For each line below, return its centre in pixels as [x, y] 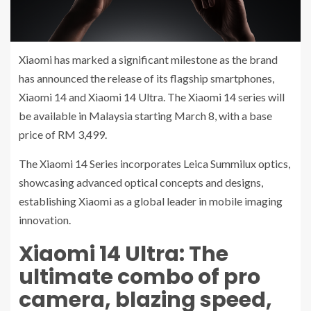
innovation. [45, 220]
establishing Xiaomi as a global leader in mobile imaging [151, 201]
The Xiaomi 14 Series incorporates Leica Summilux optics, [154, 163]
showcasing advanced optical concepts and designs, [141, 182]
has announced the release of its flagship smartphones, [146, 78]
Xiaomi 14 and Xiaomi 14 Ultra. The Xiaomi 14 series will [152, 97]
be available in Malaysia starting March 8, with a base [145, 116]
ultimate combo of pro [140, 277]
